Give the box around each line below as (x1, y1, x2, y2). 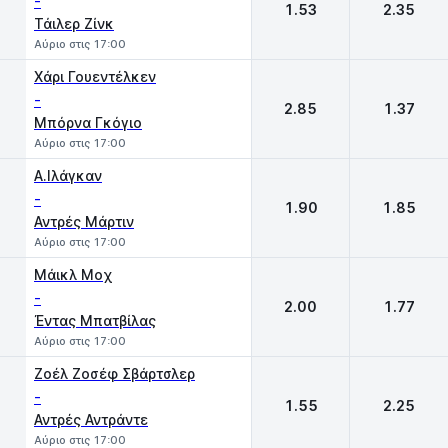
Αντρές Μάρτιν (34, 213, 134, 230)
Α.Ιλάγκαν (34, 167, 102, 184)
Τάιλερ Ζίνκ (34, 15, 114, 32)
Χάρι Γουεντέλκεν (34, 68, 156, 85)
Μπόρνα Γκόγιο (34, 114, 142, 131)
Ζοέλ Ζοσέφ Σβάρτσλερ (34, 365, 195, 382)
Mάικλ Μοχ (34, 266, 113, 283)
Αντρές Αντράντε (34, 411, 148, 428)
